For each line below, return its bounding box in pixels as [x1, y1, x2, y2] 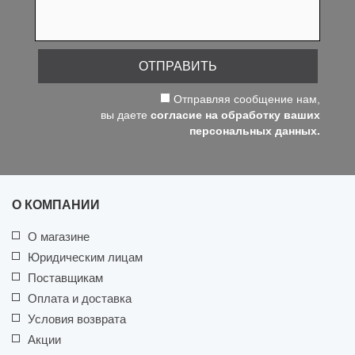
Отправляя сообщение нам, [170, 93, 320, 106]
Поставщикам [28, 271, 103, 285]
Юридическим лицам [28, 250, 143, 265]
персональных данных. [189, 124, 320, 138]
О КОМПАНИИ [12, 198, 100, 212]
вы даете [101, 109, 151, 122]
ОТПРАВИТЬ [139, 59, 217, 74]
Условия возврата [28, 312, 126, 326]
